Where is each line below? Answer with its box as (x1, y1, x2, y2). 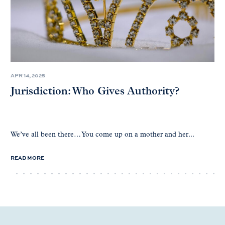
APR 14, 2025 (11, 71, 45, 79)
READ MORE (11, 154, 44, 162)
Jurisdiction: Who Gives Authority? (11, 86, 180, 97)
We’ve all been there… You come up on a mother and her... (11, 131, 194, 139)
